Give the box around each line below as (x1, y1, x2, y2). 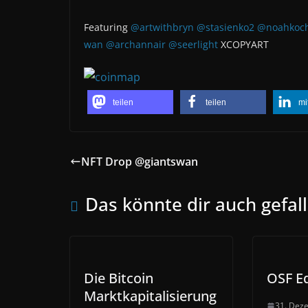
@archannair (106, 38, 166, 51)
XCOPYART (218, 38, 269, 51)
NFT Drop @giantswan (81, 154, 198, 169)
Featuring (84, 21, 131, 34)
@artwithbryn (131, 21, 194, 34)
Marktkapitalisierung (84, 287, 217, 305)
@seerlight (168, 38, 218, 51)
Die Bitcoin (84, 269, 153, 287)
